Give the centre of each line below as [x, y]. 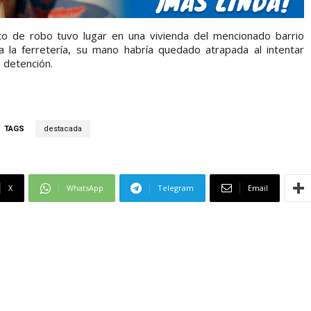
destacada [63, 129]
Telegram [176, 188]
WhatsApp [85, 188]
